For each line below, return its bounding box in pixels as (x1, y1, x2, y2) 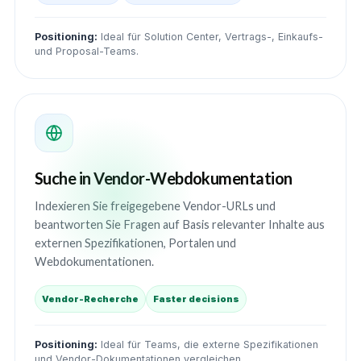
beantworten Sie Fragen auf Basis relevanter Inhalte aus (35, 218, 325, 231)
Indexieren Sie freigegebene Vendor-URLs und (35, 199, 276, 213)
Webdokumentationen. (35, 255, 154, 268)
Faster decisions (153, 293, 239, 305)
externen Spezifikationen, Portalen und (35, 236, 236, 250)
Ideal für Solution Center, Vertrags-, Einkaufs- (98, 31, 323, 43)
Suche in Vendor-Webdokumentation (35, 168, 293, 188)
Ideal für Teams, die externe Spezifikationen (98, 338, 318, 351)
